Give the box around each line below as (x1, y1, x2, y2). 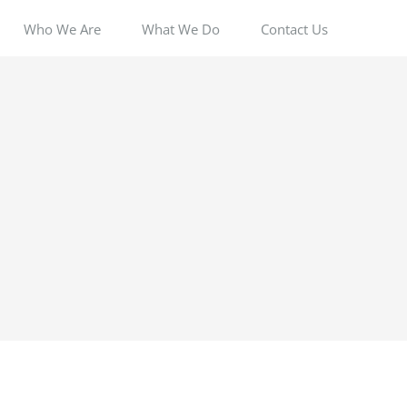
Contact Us (261, 19, 328, 38)
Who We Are (24, 19, 101, 38)
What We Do (142, 19, 220, 38)
